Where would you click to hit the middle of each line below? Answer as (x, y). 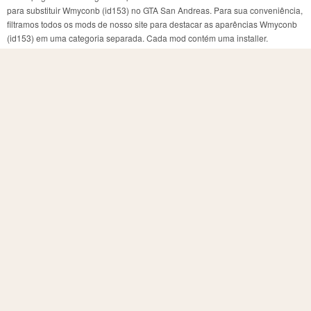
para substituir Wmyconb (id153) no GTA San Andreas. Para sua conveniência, (155, 10)
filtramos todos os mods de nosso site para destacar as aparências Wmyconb (152, 24)
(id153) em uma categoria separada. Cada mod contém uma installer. (137, 37)
